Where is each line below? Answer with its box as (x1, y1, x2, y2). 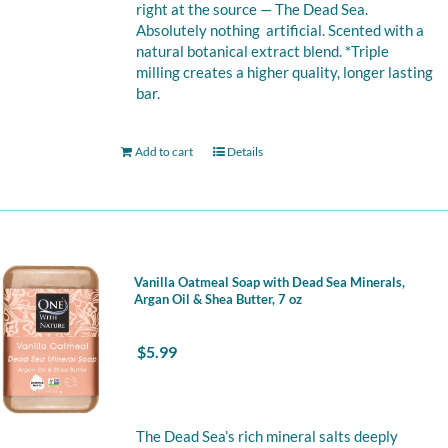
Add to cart (134, 144, 193, 159)
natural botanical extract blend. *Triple (135, 42, 389, 60)
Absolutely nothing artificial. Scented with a (135, 21, 424, 39)
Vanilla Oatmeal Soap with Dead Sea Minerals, (133, 274, 405, 290)
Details (226, 144, 263, 159)
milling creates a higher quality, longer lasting (135, 63, 433, 81)
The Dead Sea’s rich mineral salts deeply (135, 427, 398, 445)
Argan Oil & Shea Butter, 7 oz (133, 291, 302, 307)
